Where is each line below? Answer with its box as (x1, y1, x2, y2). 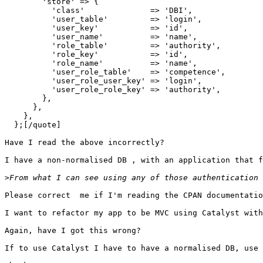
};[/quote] (5, 120, 61, 130)
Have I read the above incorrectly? (5, 138, 164, 147)
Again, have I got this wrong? (5, 226, 141, 235)
